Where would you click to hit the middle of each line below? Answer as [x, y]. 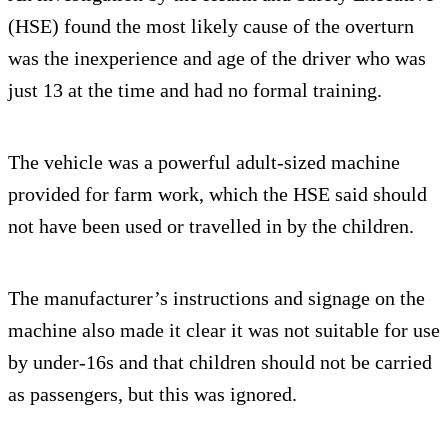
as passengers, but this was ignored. [152, 393]
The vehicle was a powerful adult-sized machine [204, 161]
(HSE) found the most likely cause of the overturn [211, 25]
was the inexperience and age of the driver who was [217, 57]
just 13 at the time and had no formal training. [195, 89]
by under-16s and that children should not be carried [220, 361]
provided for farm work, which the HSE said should [217, 193]
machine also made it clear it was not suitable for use [224, 329]
